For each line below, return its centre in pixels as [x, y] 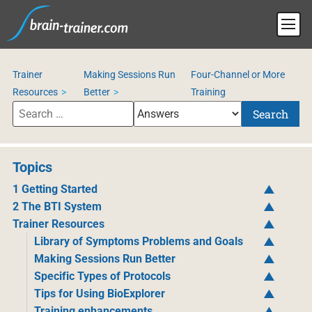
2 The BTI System [57, 206]
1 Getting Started [55, 189]
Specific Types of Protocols [102, 276]
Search [271, 114]
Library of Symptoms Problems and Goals [138, 241]
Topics [32, 167]
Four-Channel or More [237, 75]
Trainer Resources [58, 224]
